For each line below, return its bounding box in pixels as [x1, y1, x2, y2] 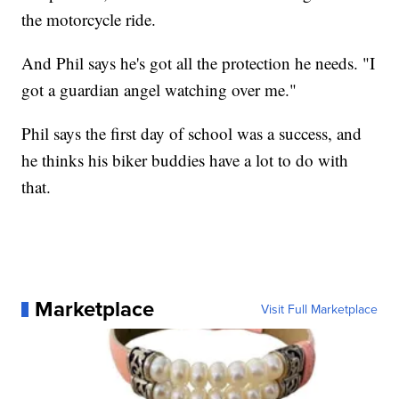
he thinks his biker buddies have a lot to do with [21, 149, 349, 172]
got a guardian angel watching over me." [21, 78, 297, 102]
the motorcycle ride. [21, 8, 157, 31]
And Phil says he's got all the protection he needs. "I [21, 52, 376, 75]
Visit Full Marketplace [260, 300, 378, 319]
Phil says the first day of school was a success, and [21, 122, 362, 145]
